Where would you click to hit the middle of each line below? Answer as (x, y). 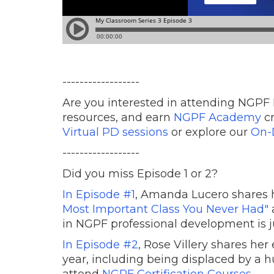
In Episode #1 (99, 194)
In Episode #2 (100, 244)
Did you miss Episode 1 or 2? (140, 173)
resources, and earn (118, 117)
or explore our (209, 132)
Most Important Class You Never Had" (165, 209)
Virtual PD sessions (115, 132)
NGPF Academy (217, 117)
